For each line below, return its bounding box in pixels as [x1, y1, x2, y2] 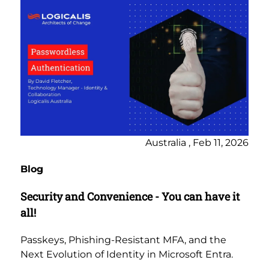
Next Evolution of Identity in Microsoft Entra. [20, 249, 233, 261]
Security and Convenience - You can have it [20, 189, 240, 204]
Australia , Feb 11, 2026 [145, 137, 249, 149]
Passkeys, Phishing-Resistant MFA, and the [20, 234, 226, 246]
